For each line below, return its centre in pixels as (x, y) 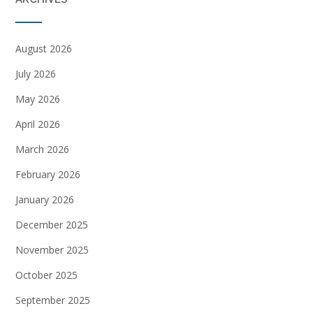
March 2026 (42, 150)
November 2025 (52, 250)
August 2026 (44, 49)
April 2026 (38, 124)
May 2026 (38, 99)
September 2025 (53, 300)
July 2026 (36, 74)
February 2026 (48, 175)
